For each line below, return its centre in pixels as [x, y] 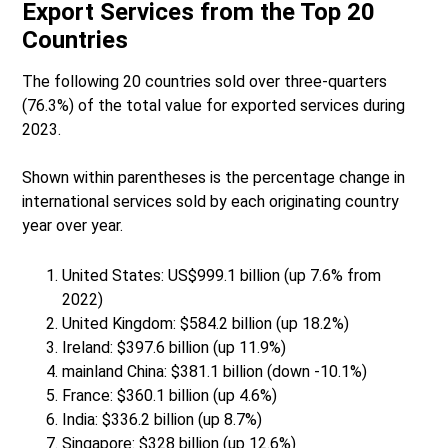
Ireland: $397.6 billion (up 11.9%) [174, 348]
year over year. [73, 226]
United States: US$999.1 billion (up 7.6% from [222, 276]
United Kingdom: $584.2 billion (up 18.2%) [206, 324]
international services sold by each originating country [211, 202]
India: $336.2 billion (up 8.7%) [162, 420]
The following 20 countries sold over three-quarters [205, 82]
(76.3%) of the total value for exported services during [214, 106]
